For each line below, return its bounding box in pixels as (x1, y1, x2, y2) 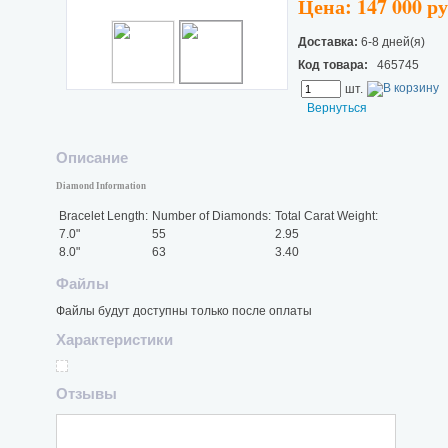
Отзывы (56, 384, 117, 402)
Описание (56, 149, 128, 166)
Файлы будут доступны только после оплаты (56, 304, 312, 319)
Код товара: (298, 57, 368, 72)
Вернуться (307, 100, 367, 115)
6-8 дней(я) (358, 34, 425, 49)
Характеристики (56, 330, 173, 348)
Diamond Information (56, 181, 146, 192)
